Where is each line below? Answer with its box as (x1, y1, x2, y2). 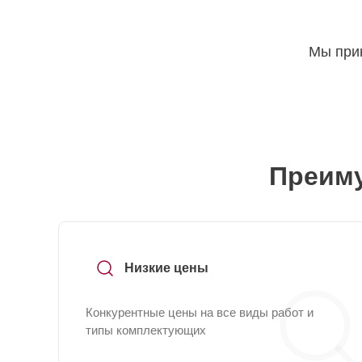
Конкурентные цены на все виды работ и (86, 305, 314, 319)
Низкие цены (124, 261, 208, 275)
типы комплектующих (86, 323, 206, 337)
